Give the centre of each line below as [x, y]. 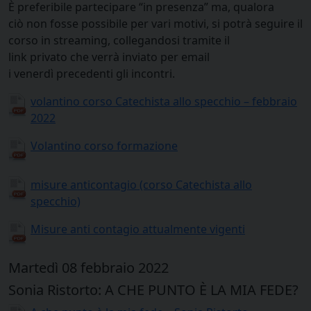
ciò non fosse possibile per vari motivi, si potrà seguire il [155, 23]
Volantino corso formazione [104, 145]
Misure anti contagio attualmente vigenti [138, 229]
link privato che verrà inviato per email [109, 57]
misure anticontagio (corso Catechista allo [141, 184]
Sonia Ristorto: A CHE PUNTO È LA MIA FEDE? [153, 289]
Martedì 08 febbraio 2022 [89, 267]
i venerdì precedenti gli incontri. [92, 73]
